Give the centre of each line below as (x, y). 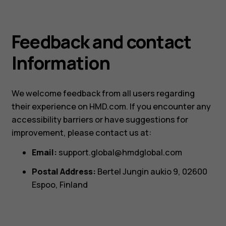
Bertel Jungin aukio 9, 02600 (151, 171)
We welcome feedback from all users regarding (103, 94)
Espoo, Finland (60, 184)
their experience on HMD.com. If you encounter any (111, 107)
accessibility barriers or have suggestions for (100, 120)
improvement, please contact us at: (81, 133)
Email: (44, 152)
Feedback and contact (101, 41)
